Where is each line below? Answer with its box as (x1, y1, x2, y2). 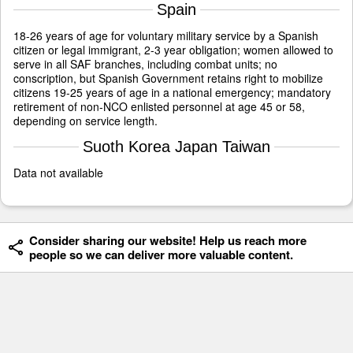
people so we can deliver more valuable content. (29, 246, 293, 264)
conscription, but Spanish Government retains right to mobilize (13, 70, 323, 87)
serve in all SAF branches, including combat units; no (13, 56, 277, 72)
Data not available (13, 165, 103, 181)
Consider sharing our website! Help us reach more (29, 232, 307, 250)
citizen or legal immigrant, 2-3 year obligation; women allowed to (13, 42, 333, 58)
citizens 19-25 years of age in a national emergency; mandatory (13, 84, 331, 101)
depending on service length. (13, 113, 158, 129)
